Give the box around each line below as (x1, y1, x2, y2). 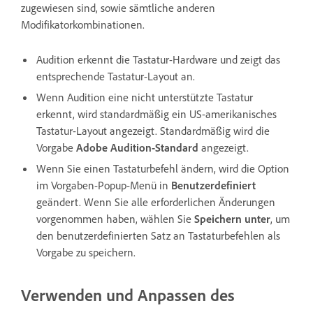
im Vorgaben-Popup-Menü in (36, 177, 171, 192)
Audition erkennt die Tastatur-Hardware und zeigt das (36, 52, 280, 66)
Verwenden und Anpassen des (21, 284, 235, 305)
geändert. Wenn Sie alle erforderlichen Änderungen (36, 194, 275, 209)
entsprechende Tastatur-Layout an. (36, 68, 195, 83)
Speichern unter (194, 211, 270, 226)
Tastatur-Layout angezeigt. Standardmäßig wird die (36, 123, 270, 138)
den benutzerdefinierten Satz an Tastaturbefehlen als (36, 228, 280, 242)
